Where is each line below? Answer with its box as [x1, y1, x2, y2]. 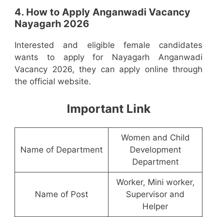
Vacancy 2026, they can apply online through [15, 64, 202, 74]
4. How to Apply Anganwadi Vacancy [15, 6, 190, 18]
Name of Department [20, 144, 103, 155]
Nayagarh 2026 [15, 18, 89, 30]
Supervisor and [126, 189, 185, 199]
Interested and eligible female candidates [15, 40, 202, 50]
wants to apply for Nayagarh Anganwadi [15, 52, 202, 62]
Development [129, 144, 181, 155]
